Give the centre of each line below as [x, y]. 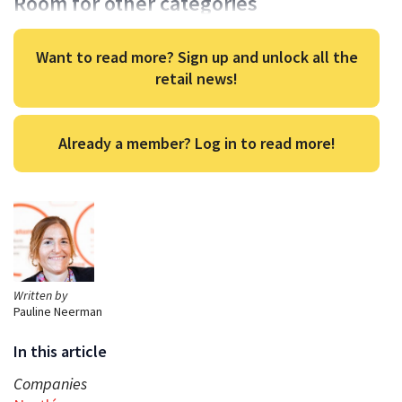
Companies [50, 383]
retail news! [197, 78]
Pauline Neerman [58, 311]
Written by [40, 295]
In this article [60, 351]
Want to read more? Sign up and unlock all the [197, 57]
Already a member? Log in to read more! [197, 143]
